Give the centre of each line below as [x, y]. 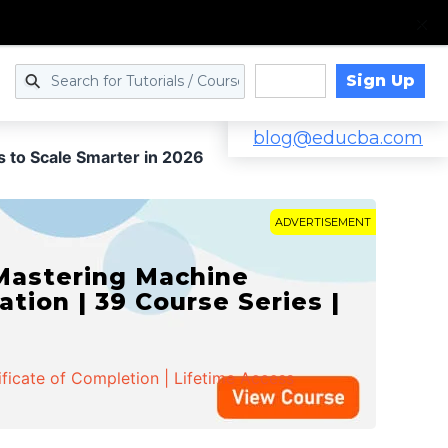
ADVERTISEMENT [323, 222]
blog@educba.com [338, 138]
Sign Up [380, 80]
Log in [290, 81]
